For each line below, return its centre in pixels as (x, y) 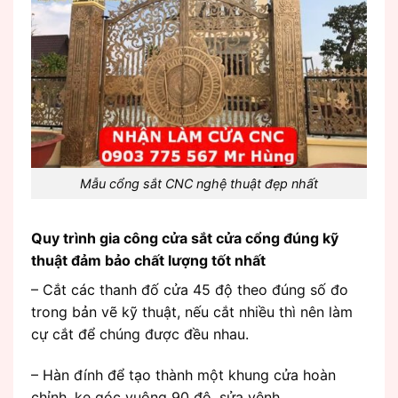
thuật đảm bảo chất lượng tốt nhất (148, 260)
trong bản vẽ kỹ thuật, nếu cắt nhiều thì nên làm (192, 311)
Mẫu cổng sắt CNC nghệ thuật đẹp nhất (199, 184)
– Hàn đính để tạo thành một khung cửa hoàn (183, 374)
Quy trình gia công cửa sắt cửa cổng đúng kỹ (185, 238)
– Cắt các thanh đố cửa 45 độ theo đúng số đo (190, 289)
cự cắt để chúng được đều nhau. (140, 334)
